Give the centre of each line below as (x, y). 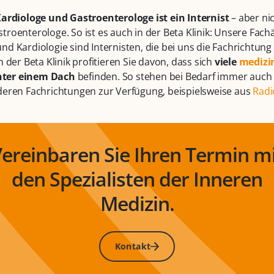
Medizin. (137, 204)
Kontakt (133, 246)
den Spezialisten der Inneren (137, 179)
